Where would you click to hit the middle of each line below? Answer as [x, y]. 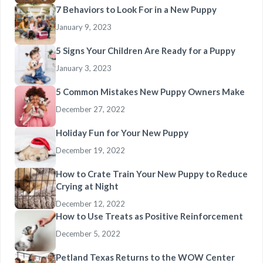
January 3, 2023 [84, 68]
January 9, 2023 [84, 27]
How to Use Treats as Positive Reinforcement [149, 216]
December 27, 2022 [90, 109]
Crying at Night [87, 186]
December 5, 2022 [88, 233]
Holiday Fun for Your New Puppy [122, 132]
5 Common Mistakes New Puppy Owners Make [150, 91]
